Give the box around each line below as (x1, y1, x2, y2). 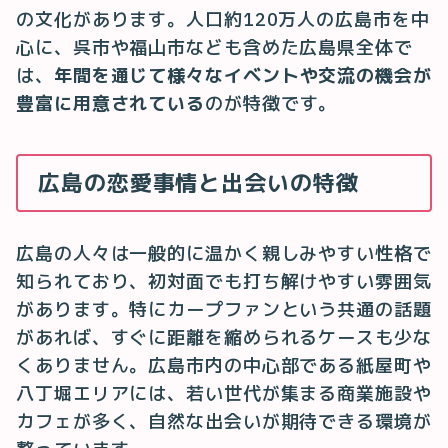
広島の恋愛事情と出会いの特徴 (38, 167, 359, 197)
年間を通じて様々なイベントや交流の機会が (53, 63, 432, 87)
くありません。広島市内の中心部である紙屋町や (16, 353, 432, 377)
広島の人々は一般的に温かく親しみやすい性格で (16, 241, 432, 265)
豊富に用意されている (16, 91, 205, 115)
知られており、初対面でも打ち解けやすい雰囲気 (16, 269, 432, 293)
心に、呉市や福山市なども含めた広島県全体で (16, 35, 413, 59)
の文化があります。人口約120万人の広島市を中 (16, 7, 430, 31)
